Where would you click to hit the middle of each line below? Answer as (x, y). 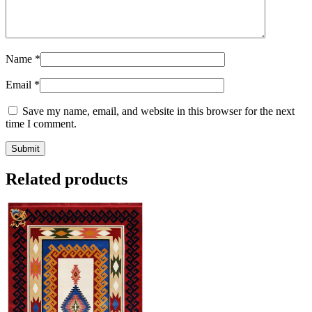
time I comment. (41, 124)
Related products (67, 179)
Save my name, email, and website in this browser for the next (158, 111)
